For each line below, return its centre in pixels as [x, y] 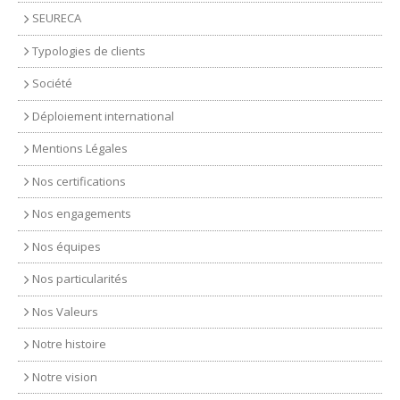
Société [52, 83]
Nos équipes [67, 246]
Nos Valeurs [65, 311]
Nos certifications [79, 181]
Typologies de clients [89, 50]
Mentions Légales [80, 149]
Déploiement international [103, 116]
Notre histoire [69, 344]
